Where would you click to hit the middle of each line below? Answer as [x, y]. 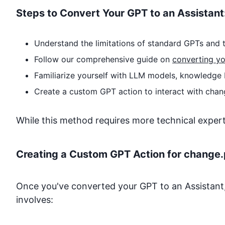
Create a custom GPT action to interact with [120, 91]
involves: [35, 199]
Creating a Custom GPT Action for [100, 154]
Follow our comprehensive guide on [103, 59]
